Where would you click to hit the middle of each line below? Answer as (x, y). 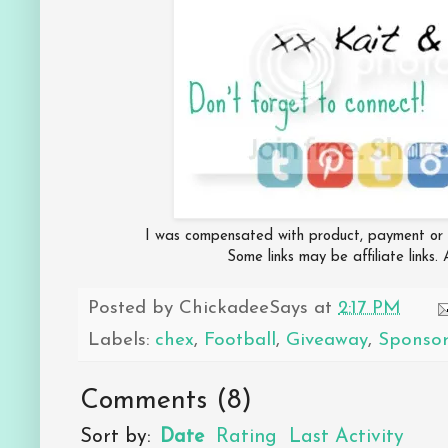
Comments (143, 402)
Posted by (133, 309)
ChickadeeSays (243, 309)
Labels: (121, 341)
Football (240, 341)
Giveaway (327, 341)
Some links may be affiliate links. (335, 257)
